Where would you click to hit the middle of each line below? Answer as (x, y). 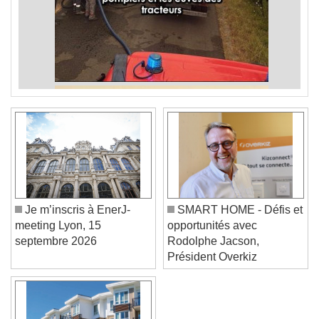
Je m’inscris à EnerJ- (76, 221)
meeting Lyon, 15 (58, 236)
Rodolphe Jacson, (213, 252)
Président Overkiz (212, 268)
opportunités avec (212, 236)
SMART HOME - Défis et (239, 221)
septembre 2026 (56, 252)
